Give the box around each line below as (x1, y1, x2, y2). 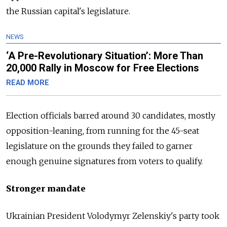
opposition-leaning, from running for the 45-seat (6, 126, 199, 136)
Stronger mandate (6, 183, 86, 194)
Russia (19, 6, 47, 17)
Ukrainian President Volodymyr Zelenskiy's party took (6, 211, 219, 221)
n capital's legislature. (47, 6, 130, 17)
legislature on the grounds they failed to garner (6, 141, 193, 152)
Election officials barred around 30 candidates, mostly (6, 110, 215, 121)
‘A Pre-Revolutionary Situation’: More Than (6, 50, 203, 62)
